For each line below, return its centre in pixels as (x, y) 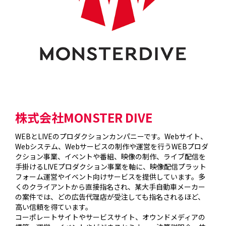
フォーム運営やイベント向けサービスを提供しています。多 (110, 177)
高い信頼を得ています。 (54, 207)
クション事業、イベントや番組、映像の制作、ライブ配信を (111, 157)
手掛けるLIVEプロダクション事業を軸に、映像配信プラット (111, 167)
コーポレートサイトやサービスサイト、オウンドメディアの (110, 217)
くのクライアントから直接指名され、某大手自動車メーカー (110, 187)
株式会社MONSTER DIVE (84, 118)
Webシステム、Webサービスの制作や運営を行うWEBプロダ (112, 147)
